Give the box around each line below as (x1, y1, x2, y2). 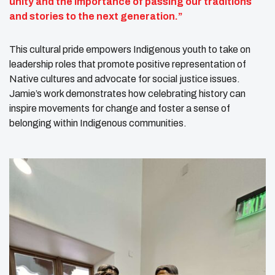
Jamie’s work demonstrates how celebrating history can (9, 88, 246, 99)
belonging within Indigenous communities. (9, 117, 187, 128)
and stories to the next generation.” (9, 10, 182, 21)
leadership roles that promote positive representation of (9, 58, 246, 69)
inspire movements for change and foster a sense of (9, 103, 230, 114)
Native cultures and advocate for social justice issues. (9, 73, 240, 84)
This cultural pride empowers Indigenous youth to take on (9, 44, 250, 55)
